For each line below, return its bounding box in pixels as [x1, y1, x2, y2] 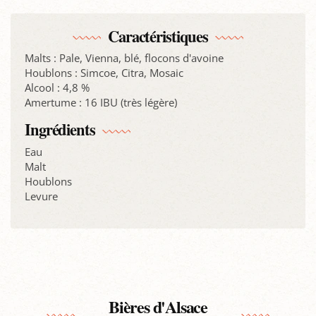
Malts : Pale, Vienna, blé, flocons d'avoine [25, 51, 224, 66]
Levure [25, 188, 58, 203]
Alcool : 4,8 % [25, 80, 90, 95]
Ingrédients [25, 118, 95, 142]
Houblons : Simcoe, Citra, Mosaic [25, 66, 183, 80]
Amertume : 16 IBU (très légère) [25, 95, 177, 110]
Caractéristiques [108, 24, 208, 48]
